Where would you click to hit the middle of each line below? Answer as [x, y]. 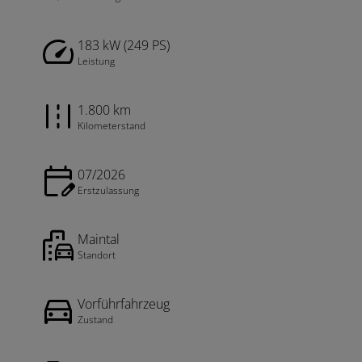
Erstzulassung [108, 190]
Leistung [96, 61]
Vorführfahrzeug [124, 303]
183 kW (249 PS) [124, 45]
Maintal [99, 239]
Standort [97, 255]
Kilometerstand [112, 125]
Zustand [95, 319]
